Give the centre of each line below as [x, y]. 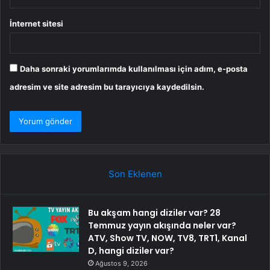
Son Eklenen [135, 174]
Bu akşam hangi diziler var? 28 [154, 213]
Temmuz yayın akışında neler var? [162, 226]
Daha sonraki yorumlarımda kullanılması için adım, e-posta [134, 69]
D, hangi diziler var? [131, 251]
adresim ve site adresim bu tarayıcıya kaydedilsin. [107, 87]
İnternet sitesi [36, 24]
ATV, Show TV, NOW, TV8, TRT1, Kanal [168, 238]
